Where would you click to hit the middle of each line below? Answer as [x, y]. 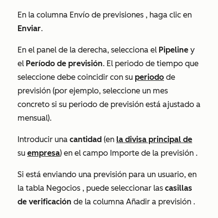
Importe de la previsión [152, 153]
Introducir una [44, 139]
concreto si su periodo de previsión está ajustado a [109, 104]
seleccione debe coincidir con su [76, 77]
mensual [33, 118]
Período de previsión [64, 64]
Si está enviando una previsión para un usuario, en [107, 174]
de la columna [99, 202]
